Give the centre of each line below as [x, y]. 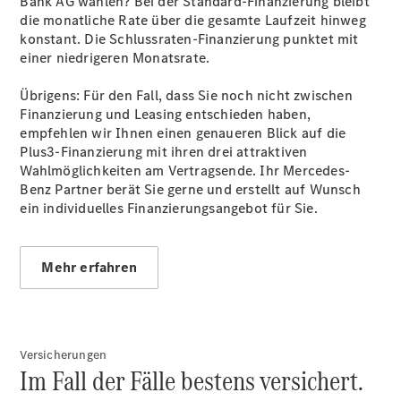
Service [155, 344]
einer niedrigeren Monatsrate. [115, 58]
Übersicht [162, 35]
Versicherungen [64, 355]
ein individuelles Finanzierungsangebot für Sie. [169, 208]
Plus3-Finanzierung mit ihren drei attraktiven [164, 152]
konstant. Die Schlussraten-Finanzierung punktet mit [189, 39]
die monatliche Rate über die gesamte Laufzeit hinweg [193, 20]
